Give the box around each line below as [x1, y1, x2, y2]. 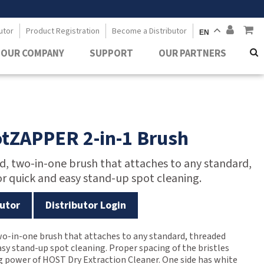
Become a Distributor [111, 25, 187, 37]
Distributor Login [45, 198, 127, 213]
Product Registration [25, 25, 100, 37]
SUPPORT [89, 47, 133, 61]
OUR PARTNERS [158, 47, 226, 61]
